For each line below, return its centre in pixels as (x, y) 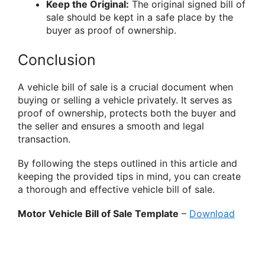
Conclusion (57, 59)
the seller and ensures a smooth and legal (111, 126)
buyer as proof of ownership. (111, 30)
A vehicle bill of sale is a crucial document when (125, 87)
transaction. (44, 139)
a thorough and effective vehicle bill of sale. (116, 190)
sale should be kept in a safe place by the (140, 17)
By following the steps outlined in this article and (127, 164)
